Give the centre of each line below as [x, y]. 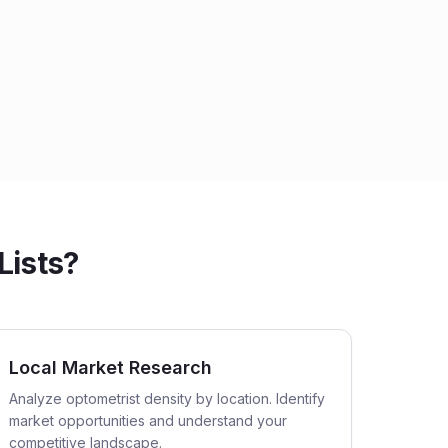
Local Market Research [110, 367]
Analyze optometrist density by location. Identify [167, 398]
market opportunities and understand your [148, 420]
